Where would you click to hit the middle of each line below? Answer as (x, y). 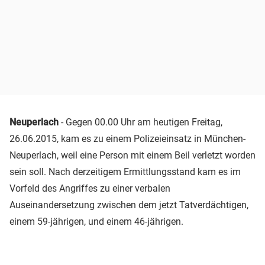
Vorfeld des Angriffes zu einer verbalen (90, 188)
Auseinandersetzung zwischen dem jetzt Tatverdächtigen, (129, 205)
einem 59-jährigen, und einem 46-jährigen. (96, 221)
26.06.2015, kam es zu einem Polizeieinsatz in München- (127, 138)
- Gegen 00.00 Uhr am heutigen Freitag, (140, 122)
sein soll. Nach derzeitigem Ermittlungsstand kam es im (125, 172)
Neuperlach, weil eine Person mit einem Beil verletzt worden (132, 155)
